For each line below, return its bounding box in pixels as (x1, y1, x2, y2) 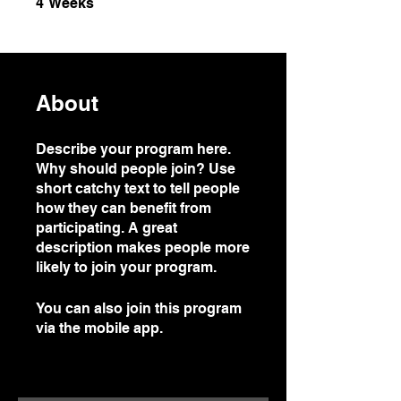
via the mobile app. (36, 320, 163, 337)
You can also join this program (36, 300, 242, 317)
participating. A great (36, 219, 177, 236)
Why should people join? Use (36, 160, 235, 177)
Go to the (166, 320, 228, 337)
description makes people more (36, 239, 250, 256)
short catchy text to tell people (36, 180, 240, 197)
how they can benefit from (36, 200, 211, 217)
